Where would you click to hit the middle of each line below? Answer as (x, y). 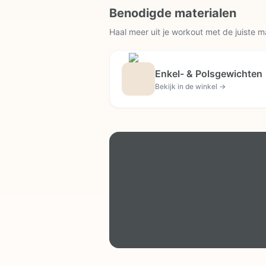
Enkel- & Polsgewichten (209, 73)
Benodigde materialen (173, 13)
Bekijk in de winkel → (190, 86)
